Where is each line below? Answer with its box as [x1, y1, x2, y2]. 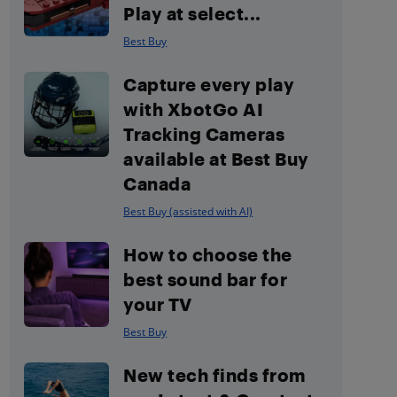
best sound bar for [123, 269, 288, 290]
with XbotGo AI [123, 98, 264, 120]
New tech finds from [123, 364, 307, 385]
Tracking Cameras [123, 123, 285, 144]
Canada [123, 173, 191, 194]
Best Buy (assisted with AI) [123, 204, 253, 219]
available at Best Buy [123, 148, 309, 169]
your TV [123, 293, 192, 315]
